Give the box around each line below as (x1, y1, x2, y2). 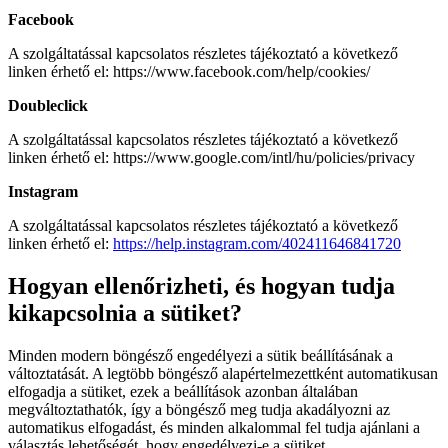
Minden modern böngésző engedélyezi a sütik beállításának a (8, 347, 393, 365)
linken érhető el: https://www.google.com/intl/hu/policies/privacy (8, 149, 415, 167)
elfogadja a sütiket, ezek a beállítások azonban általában (8, 383, 358, 401)
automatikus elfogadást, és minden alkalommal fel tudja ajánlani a (8, 419, 420, 437)
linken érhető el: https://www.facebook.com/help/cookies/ (8, 63, 370, 81)
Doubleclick (8, 97, 88, 115)
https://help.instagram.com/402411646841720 (113, 235, 401, 253)
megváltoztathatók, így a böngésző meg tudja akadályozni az (8, 401, 390, 419)
